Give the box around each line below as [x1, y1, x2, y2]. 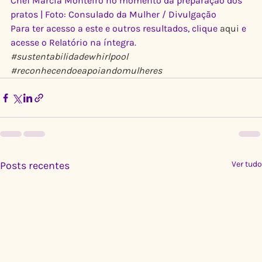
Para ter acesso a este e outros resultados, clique [11, 23, 220, 34]
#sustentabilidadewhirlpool [11, 51, 128, 62]
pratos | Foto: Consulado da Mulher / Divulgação [11, 9, 216, 20]
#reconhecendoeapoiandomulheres [11, 65, 162, 76]
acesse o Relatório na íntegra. [11, 37, 136, 48]
